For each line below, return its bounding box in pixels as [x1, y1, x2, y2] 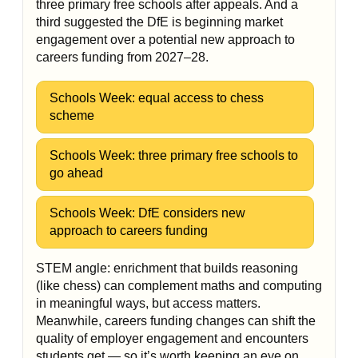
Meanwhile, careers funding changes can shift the [36, 314, 316, 328]
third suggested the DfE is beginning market [36, 15, 283, 29]
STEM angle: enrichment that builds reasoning [36, 261, 298, 275]
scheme [50, 109, 94, 122]
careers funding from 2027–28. [36, 50, 209, 64]
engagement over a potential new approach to [36, 33, 295, 46]
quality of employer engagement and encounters [36, 332, 308, 345]
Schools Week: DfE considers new [50, 206, 245, 220]
